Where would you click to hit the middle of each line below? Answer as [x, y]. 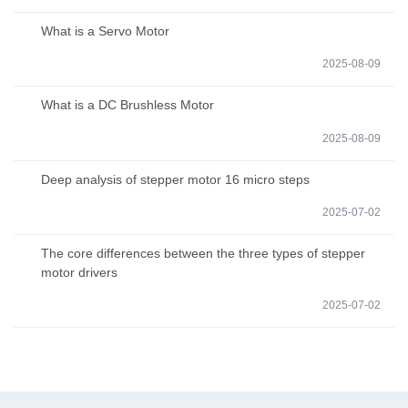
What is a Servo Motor [105, 31]
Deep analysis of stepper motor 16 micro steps [175, 179]
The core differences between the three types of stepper [203, 253]
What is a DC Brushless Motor [127, 105]
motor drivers [79, 272]
